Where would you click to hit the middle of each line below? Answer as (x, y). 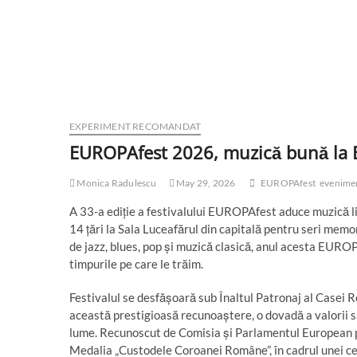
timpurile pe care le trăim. (136, 264)
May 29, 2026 (205, 183)
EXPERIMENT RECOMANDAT (135, 126)
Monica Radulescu (116, 183)
